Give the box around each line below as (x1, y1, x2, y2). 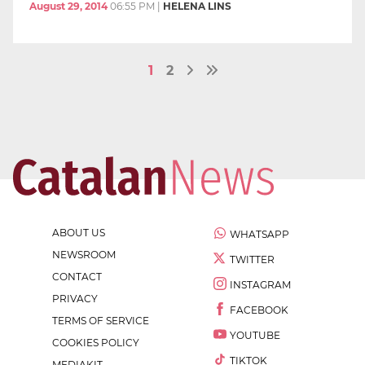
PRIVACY (52, 292, 98, 306)
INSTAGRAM (230, 279, 291, 292)
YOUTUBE (230, 329, 280, 342)
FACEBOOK (230, 304, 288, 317)
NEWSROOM (52, 248, 116, 262)
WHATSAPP (230, 228, 289, 241)
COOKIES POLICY (52, 336, 139, 350)
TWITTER (230, 253, 275, 266)
